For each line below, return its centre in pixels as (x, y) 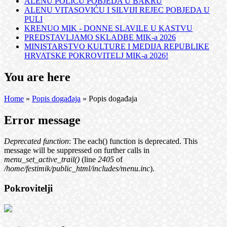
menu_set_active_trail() (42, 160)
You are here (37, 77)
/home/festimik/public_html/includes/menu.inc (77, 169)
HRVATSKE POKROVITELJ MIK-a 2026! (96, 55)
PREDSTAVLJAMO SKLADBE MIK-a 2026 (100, 37)
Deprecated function (36, 141)
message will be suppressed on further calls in (77, 150)
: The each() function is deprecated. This (133, 141)
